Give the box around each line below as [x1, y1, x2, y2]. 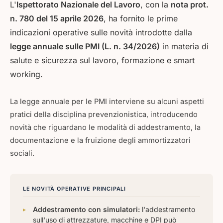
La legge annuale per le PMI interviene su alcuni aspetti [10, 97, 204, 106]
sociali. [10, 149, 34, 158]
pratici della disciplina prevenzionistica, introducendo [10, 110, 198, 119]
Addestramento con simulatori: [33, 205, 140, 214]
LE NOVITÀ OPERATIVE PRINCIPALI [23, 185, 126, 192]
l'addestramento [140, 205, 195, 214]
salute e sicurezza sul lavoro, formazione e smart [10, 55, 195, 65]
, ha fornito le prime [104, 13, 178, 23]
